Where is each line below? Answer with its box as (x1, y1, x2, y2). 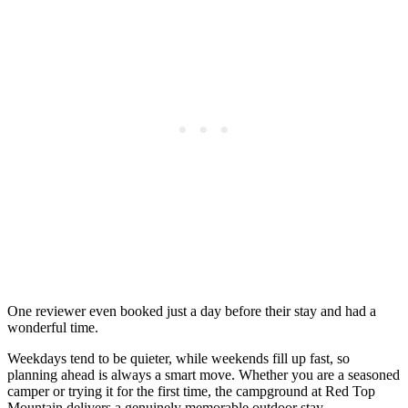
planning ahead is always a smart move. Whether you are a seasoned (7, 366, 400, 382)
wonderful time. (7, 319, 98, 335)
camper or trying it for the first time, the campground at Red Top (7, 382, 375, 399)
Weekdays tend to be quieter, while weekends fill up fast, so (7, 350, 350, 366)
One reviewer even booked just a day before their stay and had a (7, 302, 376, 319)
